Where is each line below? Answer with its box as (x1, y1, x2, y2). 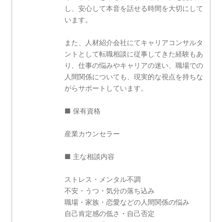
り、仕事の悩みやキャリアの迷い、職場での (64, 60, 204, 69)
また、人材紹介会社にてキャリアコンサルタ (64, 38, 204, 47)
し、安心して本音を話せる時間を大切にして (64, 3, 204, 12)
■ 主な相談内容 (64, 152, 115, 161)
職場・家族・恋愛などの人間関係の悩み (64, 197, 190, 206)
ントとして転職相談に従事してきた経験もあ (64, 49, 204, 58)
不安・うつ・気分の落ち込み (64, 186, 155, 195)
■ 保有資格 (64, 106, 101, 115)
